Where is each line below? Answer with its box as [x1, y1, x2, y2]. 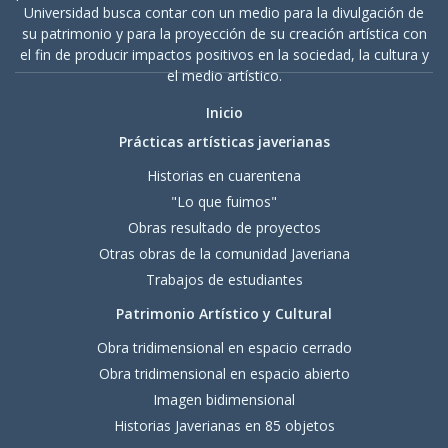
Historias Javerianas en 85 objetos [113, 415, 335, 435]
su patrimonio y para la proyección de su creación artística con [21, 24, 427, 43]
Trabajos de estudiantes [145, 269, 303, 289]
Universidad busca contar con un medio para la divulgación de [24, 3, 424, 22]
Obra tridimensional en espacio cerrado [96, 337, 352, 357]
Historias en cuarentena [147, 165, 301, 185]
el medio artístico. [166, 66, 282, 85]
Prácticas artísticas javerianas [118, 132, 330, 151]
